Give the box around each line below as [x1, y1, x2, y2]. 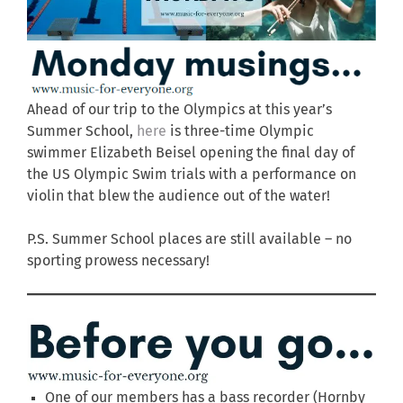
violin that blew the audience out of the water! [27, 189, 330, 204]
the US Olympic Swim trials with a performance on [27, 167, 356, 183]
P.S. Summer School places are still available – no [27, 232, 352, 247]
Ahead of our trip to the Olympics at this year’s [27, 103, 332, 118]
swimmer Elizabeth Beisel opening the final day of [27, 146, 354, 161]
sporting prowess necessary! [27, 254, 210, 269]
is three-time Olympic [166, 124, 314, 139]
